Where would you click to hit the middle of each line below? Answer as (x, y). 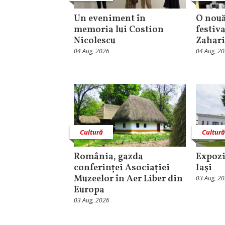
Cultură (91, 132)
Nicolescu (95, 41)
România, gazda (108, 157)
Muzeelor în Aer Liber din (128, 179)
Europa (89, 190)
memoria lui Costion (119, 30)
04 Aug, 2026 (92, 51)
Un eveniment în (110, 19)
